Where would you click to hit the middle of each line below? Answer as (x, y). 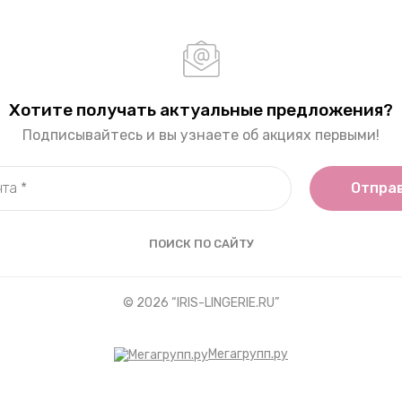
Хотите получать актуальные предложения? (201, 110)
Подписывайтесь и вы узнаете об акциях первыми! (201, 135)
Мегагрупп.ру (248, 354)
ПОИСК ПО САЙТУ (201, 244)
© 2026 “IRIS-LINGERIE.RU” (201, 303)
